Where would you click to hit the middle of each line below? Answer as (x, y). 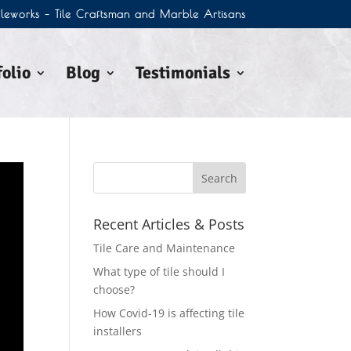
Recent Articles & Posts (169, 224)
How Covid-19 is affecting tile (169, 313)
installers (118, 331)
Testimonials (183, 72)
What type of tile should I (159, 271)
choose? (114, 289)
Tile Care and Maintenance (165, 248)
